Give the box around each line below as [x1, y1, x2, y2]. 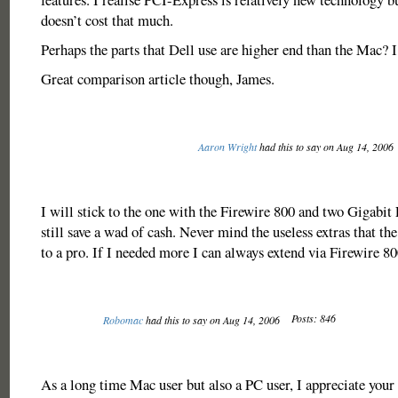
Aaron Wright [197, 139, 257, 154]
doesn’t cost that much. [40, 10, 173, 30]
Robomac [102, 313, 143, 327]
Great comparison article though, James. [40, 68, 275, 89]
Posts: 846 [291, 311, 336, 325]
